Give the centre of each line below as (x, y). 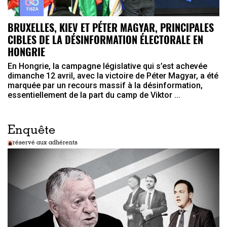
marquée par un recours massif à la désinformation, (105, 86)
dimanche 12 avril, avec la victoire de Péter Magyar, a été (113, 76)
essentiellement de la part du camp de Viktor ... (94, 95)
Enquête (31, 131)
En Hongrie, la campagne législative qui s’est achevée (107, 66)
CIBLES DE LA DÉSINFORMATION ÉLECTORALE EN (105, 40)
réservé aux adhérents (45, 143)
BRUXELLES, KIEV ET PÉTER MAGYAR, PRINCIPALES (111, 28)
